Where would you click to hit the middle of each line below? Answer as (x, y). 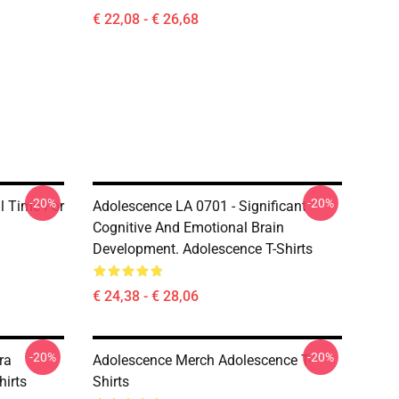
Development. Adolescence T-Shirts (203, 248)
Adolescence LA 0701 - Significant (199, 206)
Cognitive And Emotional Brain (188, 227)
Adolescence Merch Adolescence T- (202, 360)
